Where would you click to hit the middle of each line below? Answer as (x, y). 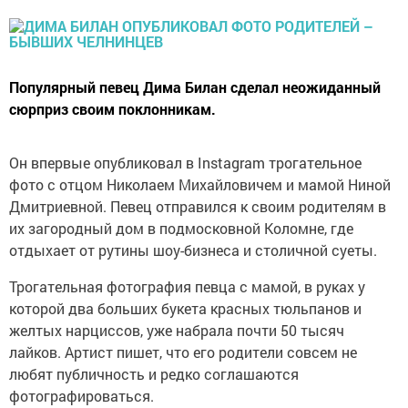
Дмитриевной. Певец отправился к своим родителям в (198, 206)
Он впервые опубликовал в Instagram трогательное (185, 163)
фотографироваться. (82, 396)
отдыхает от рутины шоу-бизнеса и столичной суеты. (193, 250)
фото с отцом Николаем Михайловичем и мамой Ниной (200, 184)
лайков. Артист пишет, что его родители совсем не (183, 352)
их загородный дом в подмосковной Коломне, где (181, 228)
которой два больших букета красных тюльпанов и (185, 308)
